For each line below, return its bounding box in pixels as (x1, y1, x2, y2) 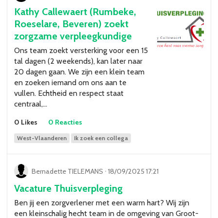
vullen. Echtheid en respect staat (14, 89, 124, 98)
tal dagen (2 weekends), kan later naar (14, 56, 143, 66)
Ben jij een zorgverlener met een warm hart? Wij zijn (14, 198, 189, 208)
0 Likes (14, 118, 37, 127)
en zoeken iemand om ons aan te (14, 78, 127, 88)
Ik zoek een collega (74, 134, 128, 142)
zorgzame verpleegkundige (14, 30, 132, 42)
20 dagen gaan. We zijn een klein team (14, 67, 145, 77)
